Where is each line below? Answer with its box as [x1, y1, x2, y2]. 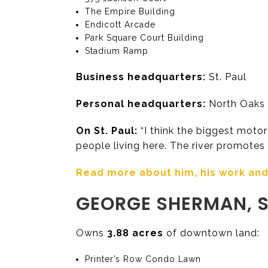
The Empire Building [85, 6, 176, 16]
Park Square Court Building [85, 32, 205, 42]
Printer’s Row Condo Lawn [85, 254, 202, 264]
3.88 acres [107, 227, 163, 239]
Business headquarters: [76, 71, 206, 83]
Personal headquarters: [76, 98, 206, 109]
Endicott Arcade [85, 19, 156, 29]
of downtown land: [163, 227, 260, 239]
